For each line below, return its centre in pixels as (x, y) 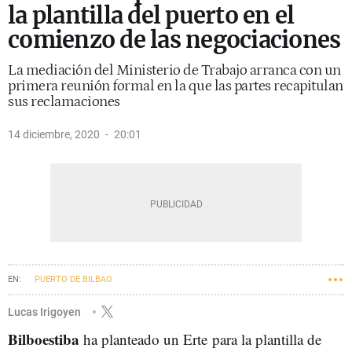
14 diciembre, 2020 (54, 134)
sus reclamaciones (64, 102)
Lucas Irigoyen (46, 312)
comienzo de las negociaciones (174, 40)
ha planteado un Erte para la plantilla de (200, 339)
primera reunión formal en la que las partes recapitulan (176, 86)
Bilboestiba (44, 339)
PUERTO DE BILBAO (73, 279)
